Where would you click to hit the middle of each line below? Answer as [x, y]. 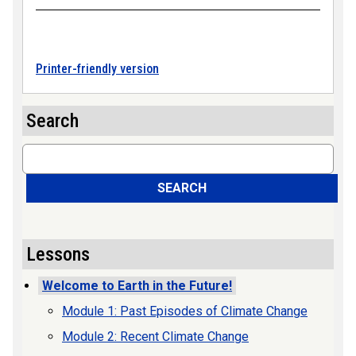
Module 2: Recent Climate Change [155, 336]
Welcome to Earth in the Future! [137, 285]
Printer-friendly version [97, 68]
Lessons [58, 254]
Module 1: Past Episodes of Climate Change [185, 311]
